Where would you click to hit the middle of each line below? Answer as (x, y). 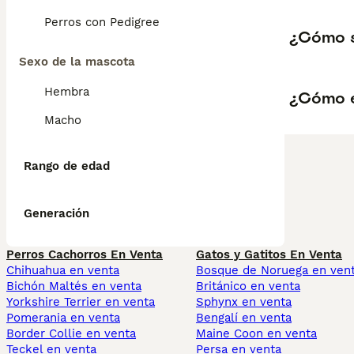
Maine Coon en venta (256, 333)
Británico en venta (248, 286)
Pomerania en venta (63, 318)
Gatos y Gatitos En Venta (269, 254)
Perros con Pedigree (102, 22)
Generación (56, 213)
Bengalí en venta (244, 318)
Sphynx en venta (244, 302)
